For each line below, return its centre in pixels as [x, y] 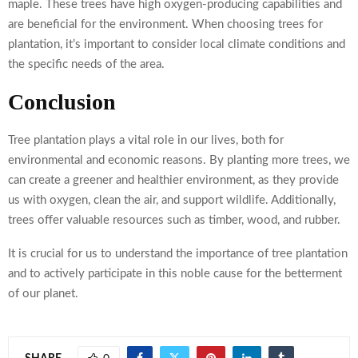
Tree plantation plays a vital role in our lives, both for [146, 141]
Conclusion [62, 102]
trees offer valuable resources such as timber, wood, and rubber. [174, 221]
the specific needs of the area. [86, 65]
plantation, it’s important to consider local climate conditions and [177, 45]
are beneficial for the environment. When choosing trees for [165, 25]
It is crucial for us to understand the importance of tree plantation [178, 254]
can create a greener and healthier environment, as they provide [173, 181]
